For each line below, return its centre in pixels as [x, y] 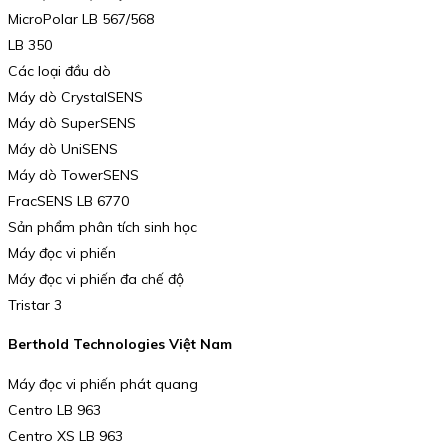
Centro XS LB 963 [65, 435]
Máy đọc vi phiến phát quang [103, 383]
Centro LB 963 [54, 409]
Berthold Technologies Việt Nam [120, 344]
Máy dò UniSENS [63, 148]
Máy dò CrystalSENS [75, 96]
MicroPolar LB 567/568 [81, 18]
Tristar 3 [35, 304]
